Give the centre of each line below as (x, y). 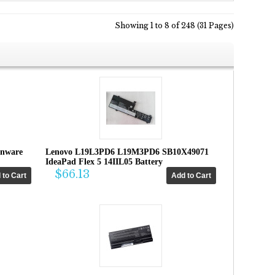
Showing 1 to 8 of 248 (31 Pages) (174, 25)
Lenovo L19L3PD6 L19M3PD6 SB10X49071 (127, 152)
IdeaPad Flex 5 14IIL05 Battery (104, 161)
